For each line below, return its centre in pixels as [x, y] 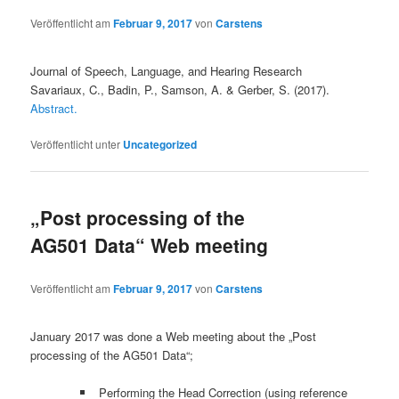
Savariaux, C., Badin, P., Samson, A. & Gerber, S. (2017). [180, 90]
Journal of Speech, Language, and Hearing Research [167, 71]
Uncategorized [160, 145]
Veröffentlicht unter [76, 144]
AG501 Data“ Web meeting [150, 245]
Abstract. [54, 108]
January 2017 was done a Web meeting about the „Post [174, 337]
